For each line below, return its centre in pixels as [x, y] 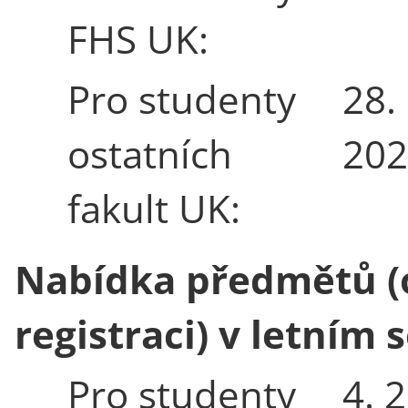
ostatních [150, 153]
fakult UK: [154, 208]
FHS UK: [138, 38]
